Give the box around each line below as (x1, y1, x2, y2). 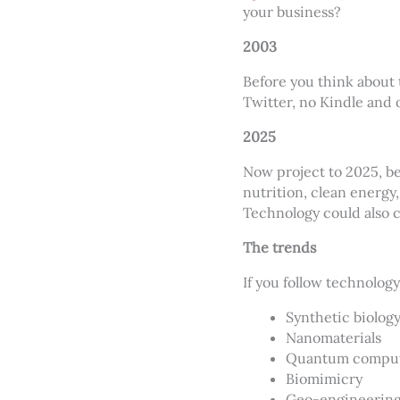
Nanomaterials (286, 329, 381, 346)
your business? (243, 3, 341, 21)
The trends (243, 238, 316, 256)
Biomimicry (286, 370, 362, 387)
